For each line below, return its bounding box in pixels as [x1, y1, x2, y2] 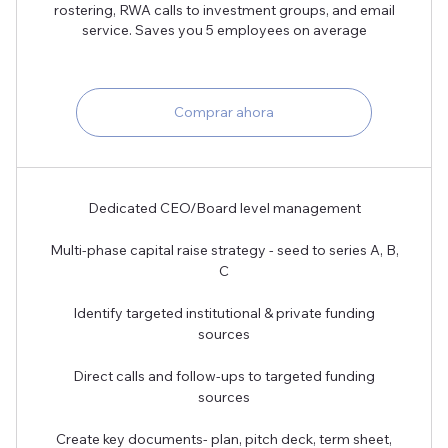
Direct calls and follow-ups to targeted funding [73, 367, 375, 386]
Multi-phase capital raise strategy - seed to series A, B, [49, 241, 399, 260]
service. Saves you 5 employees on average [81, 21, 367, 40]
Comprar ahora [174, 103, 274, 122]
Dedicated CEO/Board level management [87, 199, 361, 218]
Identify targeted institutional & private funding [73, 304, 375, 323]
